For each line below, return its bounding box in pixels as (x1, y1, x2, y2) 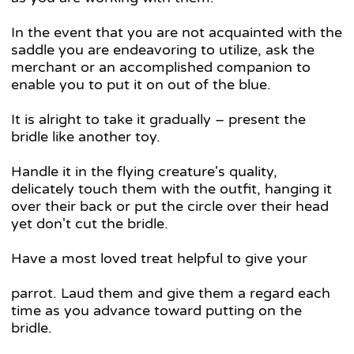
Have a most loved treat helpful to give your (11, 250, 307, 268)
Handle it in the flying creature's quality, (11, 163, 277, 181)
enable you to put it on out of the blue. (11, 76, 271, 94)
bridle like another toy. (11, 128, 160, 146)
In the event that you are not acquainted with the (11, 24, 342, 42)
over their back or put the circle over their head (11, 198, 329, 216)
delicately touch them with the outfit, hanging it (11, 180, 332, 198)
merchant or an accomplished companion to (11, 58, 311, 77)
